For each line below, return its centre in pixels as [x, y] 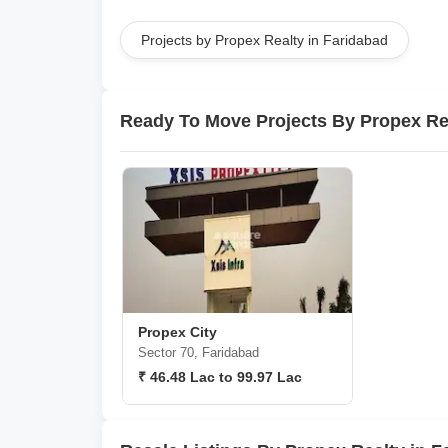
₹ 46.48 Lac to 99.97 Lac [220, 377]
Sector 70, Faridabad [198, 352]
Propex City [177, 332]
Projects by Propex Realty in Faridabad [264, 40]
